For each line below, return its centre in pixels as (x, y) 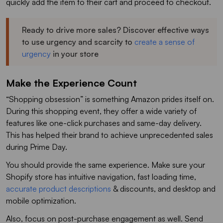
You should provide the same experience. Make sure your (106, 165)
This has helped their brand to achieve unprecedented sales (110, 135)
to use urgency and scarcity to (78, 42)
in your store (75, 54)
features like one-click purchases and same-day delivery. (104, 123)
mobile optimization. (42, 200)
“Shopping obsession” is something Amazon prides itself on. (110, 99)
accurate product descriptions (58, 188)
